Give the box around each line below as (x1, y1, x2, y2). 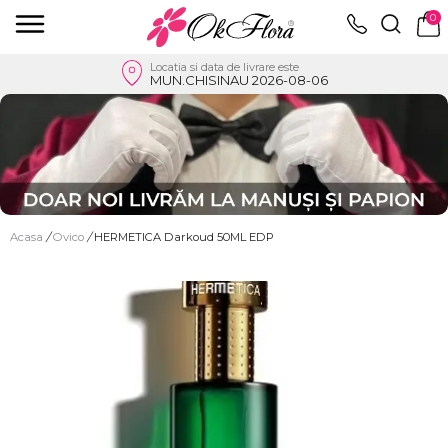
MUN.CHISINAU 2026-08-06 (149, 71, 328, 88)
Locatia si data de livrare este (149, 59, 299, 74)
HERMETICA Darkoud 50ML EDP (94, 229, 274, 244)
